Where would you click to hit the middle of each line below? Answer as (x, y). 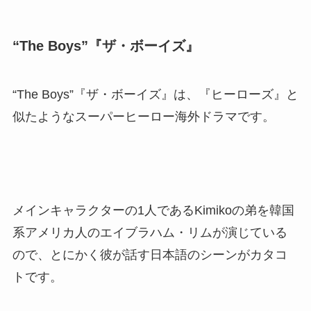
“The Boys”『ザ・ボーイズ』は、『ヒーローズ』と (155, 94)
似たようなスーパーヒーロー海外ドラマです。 (143, 116)
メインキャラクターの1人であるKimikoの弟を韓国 (153, 211)
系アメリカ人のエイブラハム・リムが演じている (150, 233)
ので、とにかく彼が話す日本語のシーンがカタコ (150, 255)
